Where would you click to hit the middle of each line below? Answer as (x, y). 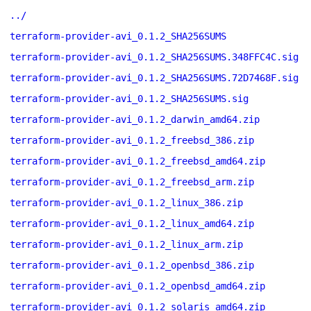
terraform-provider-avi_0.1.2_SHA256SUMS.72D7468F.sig (154, 78)
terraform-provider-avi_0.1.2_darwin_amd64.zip (135, 119)
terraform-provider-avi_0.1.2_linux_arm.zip (126, 244)
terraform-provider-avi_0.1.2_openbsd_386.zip (132, 265)
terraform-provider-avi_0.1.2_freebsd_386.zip (132, 140)
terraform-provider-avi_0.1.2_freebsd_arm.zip (132, 182)
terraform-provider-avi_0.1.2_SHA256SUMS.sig (129, 99)
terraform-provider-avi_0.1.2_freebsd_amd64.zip (137, 161)
